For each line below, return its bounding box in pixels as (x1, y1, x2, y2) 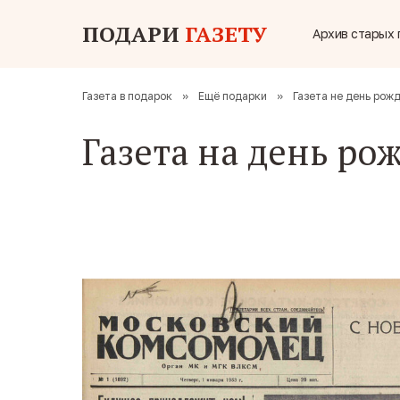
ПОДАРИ (82, 20, 179, 48)
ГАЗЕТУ (185, 20, 267, 48)
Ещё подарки (198, 89, 267, 103)
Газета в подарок (82, 89, 172, 103)
